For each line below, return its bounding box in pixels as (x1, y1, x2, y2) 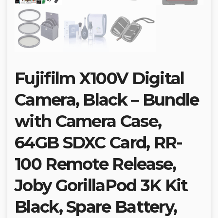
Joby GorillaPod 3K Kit (15, 175, 188, 196)
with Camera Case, (15, 111, 162, 132)
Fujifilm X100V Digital (15, 68, 184, 89)
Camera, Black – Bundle (15, 90, 199, 110)
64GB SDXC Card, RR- (15, 132, 182, 153)
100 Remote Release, (15, 154, 176, 175)
